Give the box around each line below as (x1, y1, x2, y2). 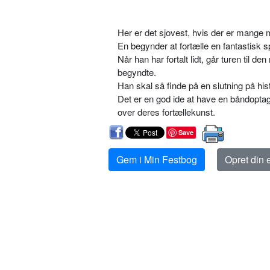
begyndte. (118, 66, 156, 79)
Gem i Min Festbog (116, 152, 197, 167)
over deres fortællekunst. (118, 105, 215, 119)
